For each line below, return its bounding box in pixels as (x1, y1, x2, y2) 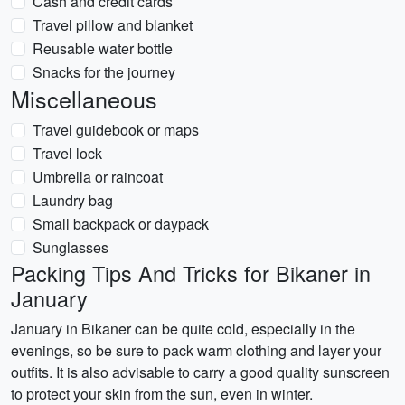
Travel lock (33, 143, 102, 164)
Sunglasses (33, 237, 108, 258)
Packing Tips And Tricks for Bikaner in (11, 258, 371, 288)
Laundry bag (33, 190, 113, 211)
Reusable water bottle (33, 38, 173, 59)
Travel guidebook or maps (33, 119, 199, 140)
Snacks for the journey (33, 61, 175, 82)
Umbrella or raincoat (33, 166, 163, 187)
